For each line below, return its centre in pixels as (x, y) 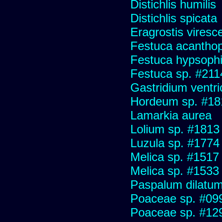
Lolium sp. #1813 (175, 129)
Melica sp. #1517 (175, 157)
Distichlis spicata (174, 18)
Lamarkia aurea (171, 115)
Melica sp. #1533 (175, 170)
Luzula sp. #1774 (175, 143)
